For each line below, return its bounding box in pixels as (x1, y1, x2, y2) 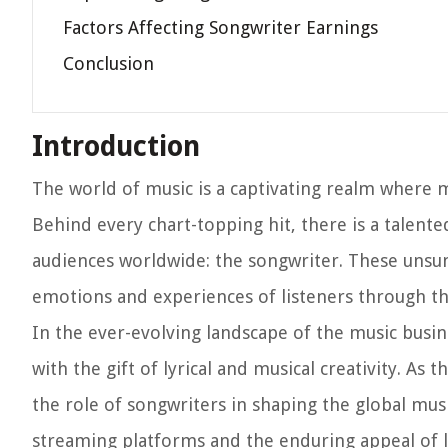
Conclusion (63, 53, 154, 74)
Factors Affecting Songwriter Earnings (63, 17, 378, 38)
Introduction (32, 130, 200, 163)
